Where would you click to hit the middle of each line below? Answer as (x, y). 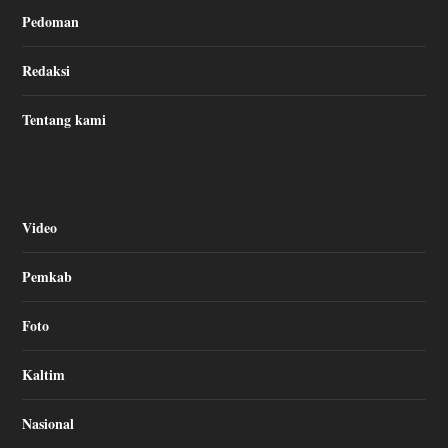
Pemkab (47, 276)
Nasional (48, 423)
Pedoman (51, 21)
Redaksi (46, 70)
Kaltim (44, 374)
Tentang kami (64, 119)
